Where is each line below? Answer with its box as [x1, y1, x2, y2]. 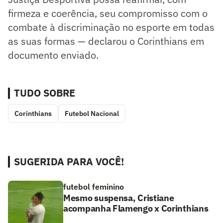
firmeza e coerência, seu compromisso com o [8, 6, 208, 20]
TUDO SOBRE [14, 86, 75, 100]
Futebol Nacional [65, 109, 119, 118]
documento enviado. [8, 48, 99, 62]
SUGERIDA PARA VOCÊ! [14, 155, 124, 169]
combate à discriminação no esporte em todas [8, 20, 215, 34]
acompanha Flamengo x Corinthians [63, 203, 209, 215]
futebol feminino [63, 182, 124, 192]
